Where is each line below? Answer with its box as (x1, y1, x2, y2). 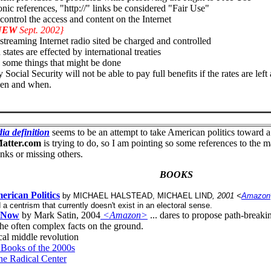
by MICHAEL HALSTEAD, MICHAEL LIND (60, 191, 212, 200)
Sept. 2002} (17, 25, 64, 35)
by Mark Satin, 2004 (19, 210, 100, 220)
